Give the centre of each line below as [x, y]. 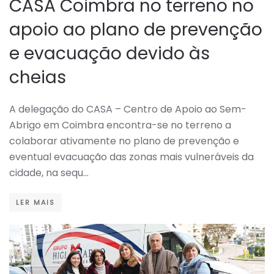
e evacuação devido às [109, 53]
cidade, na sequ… [49, 172]
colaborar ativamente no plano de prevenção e [124, 141]
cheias [38, 77]
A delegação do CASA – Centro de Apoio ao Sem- [128, 109]
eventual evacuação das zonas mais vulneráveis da [131, 157]
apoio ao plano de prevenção [136, 29]
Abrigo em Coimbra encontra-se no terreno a [120, 125]
